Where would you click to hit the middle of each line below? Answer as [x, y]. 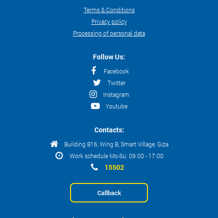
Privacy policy [109, 21]
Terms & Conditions [109, 9]
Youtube [116, 106]
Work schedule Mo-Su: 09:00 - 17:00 [116, 155]
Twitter [116, 82]
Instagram [116, 94]
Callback [109, 192]
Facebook [116, 71]
